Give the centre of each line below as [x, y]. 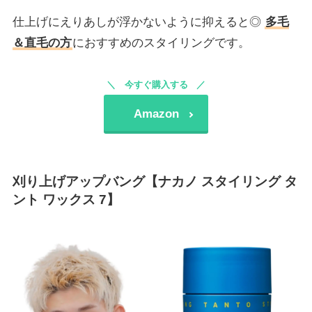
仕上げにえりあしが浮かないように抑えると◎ [138, 22]
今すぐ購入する [156, 84]
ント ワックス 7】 [66, 199]
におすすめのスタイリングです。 [161, 42]
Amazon [156, 114]
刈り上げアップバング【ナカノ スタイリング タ [155, 181]
